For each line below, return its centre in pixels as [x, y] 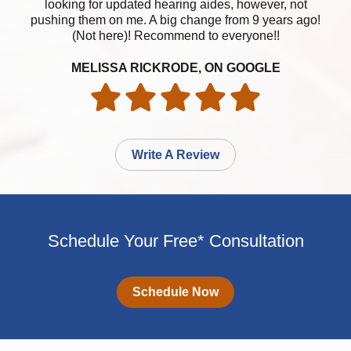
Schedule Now [175, 292]
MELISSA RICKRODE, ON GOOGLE [175, 68]
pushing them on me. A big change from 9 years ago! [175, 20]
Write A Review [175, 155]
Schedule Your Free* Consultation [175, 241]
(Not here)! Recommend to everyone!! [175, 36]
